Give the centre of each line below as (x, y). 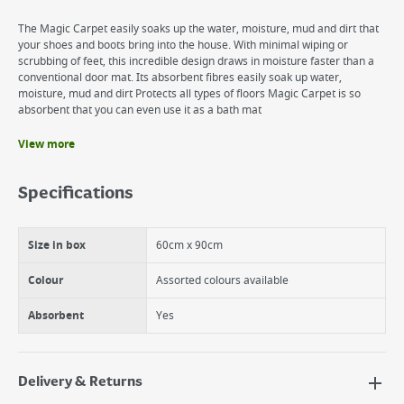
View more (46, 144)
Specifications (76, 194)
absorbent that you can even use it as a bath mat (140, 110)
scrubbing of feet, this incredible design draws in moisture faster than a (196, 61)
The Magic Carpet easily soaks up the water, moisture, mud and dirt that (198, 29)
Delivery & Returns (80, 382)
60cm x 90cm (189, 245)
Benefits (46, 154)
